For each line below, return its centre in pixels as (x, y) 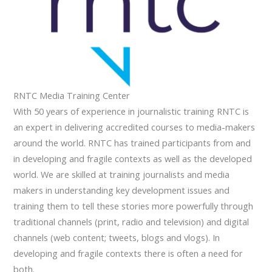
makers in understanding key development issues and (122, 190)
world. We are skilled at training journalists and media (122, 175)
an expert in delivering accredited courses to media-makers (134, 127)
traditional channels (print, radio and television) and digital (131, 222)
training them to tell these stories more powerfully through (134, 206)
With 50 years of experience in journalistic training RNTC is (131, 111)
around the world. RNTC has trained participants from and (132, 143)
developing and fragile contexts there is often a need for (128, 253)
